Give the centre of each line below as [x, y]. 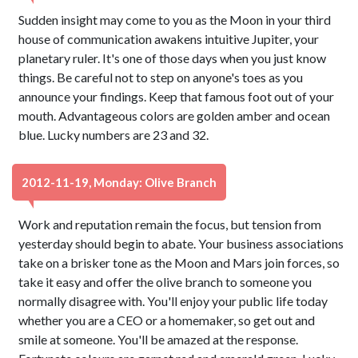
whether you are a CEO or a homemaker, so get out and [167, 320]
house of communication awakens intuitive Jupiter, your [169, 39]
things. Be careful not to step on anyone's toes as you [161, 77]
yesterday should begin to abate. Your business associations [181, 243]
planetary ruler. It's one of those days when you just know [173, 58]
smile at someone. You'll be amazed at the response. [159, 339]
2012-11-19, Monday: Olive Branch [119, 182]
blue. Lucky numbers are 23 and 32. [114, 135]
